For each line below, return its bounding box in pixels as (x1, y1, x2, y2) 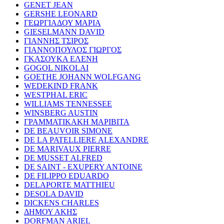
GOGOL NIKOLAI (24, 63, 88, 72)
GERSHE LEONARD (24, 9, 97, 18)
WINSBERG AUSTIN (24, 108, 98, 117)
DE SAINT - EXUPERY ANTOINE (24, 162, 142, 171)
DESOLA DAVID (24, 189, 83, 198)
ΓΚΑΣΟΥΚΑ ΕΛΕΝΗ (24, 54, 98, 63)
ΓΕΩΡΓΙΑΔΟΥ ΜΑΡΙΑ (24, 18, 101, 27)
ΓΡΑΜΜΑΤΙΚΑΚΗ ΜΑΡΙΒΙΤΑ (24, 117, 129, 126)
